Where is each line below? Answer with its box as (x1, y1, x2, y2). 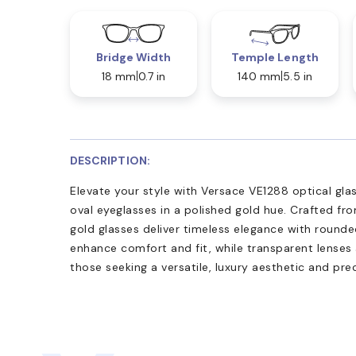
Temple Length (230, 49, 319, 64)
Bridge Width (95, 49, 172, 64)
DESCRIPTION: (70, 153, 150, 168)
